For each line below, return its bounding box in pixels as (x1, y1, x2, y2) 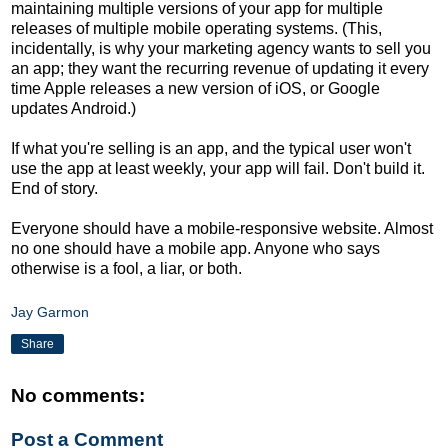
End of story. (11, 179, 98, 197)
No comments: (11, 385, 145, 407)
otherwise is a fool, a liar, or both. (11, 259, 242, 277)
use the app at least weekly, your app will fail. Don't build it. (11, 159, 425, 177)
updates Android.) (11, 99, 136, 117)
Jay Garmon (11, 303, 89, 320)
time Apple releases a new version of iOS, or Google (11, 79, 380, 97)
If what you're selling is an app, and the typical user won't (11, 139, 411, 157)
